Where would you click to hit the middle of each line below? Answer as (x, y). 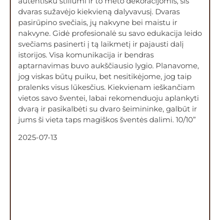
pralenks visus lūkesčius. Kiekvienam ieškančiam (107, 87)
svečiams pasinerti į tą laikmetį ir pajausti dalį (101, 44)
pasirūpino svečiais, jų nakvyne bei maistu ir (98, 22)
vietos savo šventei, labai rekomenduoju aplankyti (109, 98)
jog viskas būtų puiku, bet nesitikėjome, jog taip (105, 76)
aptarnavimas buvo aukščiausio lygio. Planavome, (109, 65)
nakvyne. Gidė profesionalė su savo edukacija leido (110, 33)
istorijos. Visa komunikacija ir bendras (86, 55)
